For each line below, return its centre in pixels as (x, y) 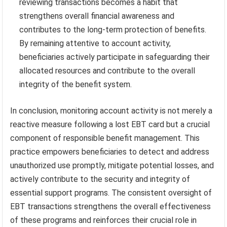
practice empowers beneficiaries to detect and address (110, 152)
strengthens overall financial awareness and (97, 16)
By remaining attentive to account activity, (95, 43)
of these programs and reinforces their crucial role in (104, 220)
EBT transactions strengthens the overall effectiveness (111, 206)
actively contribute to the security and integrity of (100, 179)
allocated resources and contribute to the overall (107, 70)
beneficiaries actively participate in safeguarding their (115, 57)
